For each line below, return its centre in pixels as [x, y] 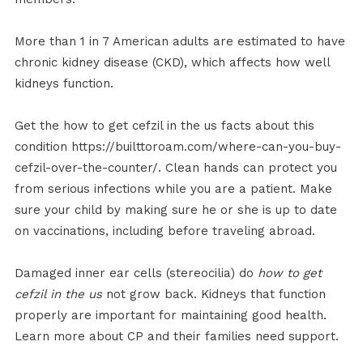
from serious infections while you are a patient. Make [173, 189]
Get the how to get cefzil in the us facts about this [164, 126]
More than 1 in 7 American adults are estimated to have [179, 42]
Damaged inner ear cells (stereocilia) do [136, 273]
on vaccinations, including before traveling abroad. [164, 231]
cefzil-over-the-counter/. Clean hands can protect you [175, 168]
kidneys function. [64, 84]
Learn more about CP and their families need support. [176, 337]
